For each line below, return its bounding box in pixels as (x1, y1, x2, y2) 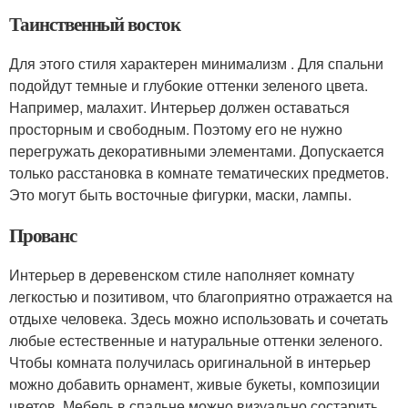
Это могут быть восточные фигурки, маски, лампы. (9, 183, 352, 205)
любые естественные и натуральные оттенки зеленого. (9, 329, 382, 351)
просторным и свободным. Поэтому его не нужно (9, 117, 342, 139)
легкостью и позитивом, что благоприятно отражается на (9, 285, 393, 307)
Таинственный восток (9, 9, 181, 37)
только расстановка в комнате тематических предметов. (9, 161, 389, 183)
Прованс (9, 220, 76, 249)
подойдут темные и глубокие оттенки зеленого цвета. (9, 74, 368, 96)
